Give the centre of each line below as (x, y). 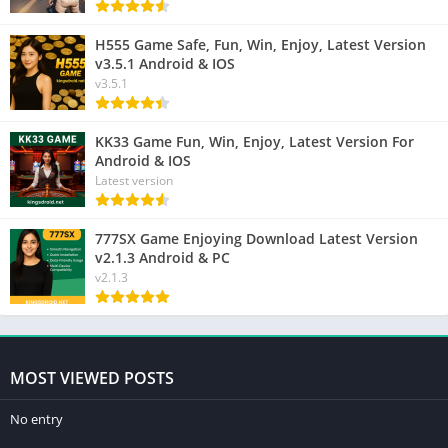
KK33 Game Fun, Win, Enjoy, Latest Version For (254, 141)
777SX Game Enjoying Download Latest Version (256, 238)
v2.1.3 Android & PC (162, 257)
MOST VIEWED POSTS (92, 377)
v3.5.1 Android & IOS (165, 63)
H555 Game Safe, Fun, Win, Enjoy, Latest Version (260, 44)
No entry (36, 418)
